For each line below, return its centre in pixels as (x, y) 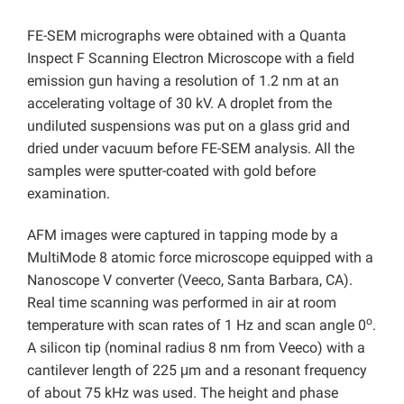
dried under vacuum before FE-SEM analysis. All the (191, 149)
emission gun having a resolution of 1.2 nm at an (183, 81)
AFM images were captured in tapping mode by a (183, 235)
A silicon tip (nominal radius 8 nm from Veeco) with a (196, 348)
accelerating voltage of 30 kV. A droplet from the (179, 104)
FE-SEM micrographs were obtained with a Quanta (187, 36)
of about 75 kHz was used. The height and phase (183, 393)
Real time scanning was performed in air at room (182, 303)
